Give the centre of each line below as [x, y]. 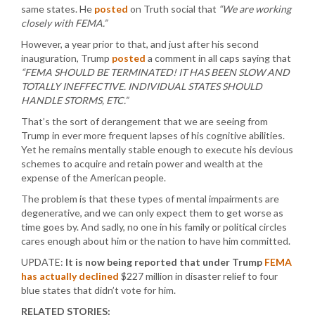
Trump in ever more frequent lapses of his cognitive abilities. [153, 135]
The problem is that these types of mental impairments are [150, 199]
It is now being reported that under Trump [164, 262]
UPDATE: [42, 262]
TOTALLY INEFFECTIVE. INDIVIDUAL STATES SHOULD [142, 86]
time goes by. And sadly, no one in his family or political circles [154, 227]
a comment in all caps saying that [218, 58]
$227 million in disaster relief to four [198, 276]
